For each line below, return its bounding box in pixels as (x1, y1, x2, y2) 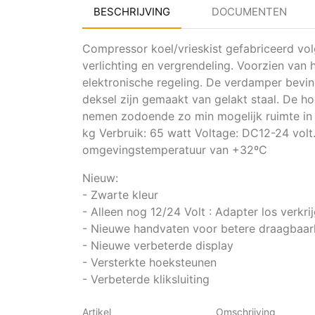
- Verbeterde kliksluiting (82, 272, 210, 287)
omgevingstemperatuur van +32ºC (82, 143, 267, 157)
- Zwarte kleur (82, 188, 158, 202)
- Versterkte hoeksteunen (82, 255, 217, 270)
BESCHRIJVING (94, 5, 170, 19)
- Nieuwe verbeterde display (82, 238, 233, 253)
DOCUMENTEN (212, 5, 288, 19)
